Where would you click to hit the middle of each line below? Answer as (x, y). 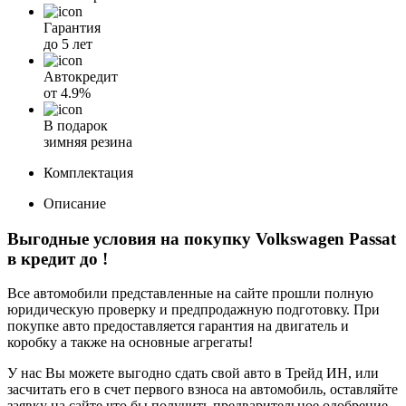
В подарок (76, 125)
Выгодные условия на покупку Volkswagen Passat (202, 238)
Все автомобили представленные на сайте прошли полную (190, 294)
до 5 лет (68, 43)
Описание (75, 203)
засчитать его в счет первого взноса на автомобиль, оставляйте (203, 390)
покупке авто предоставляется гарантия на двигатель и (178, 326)
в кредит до (55, 258)
